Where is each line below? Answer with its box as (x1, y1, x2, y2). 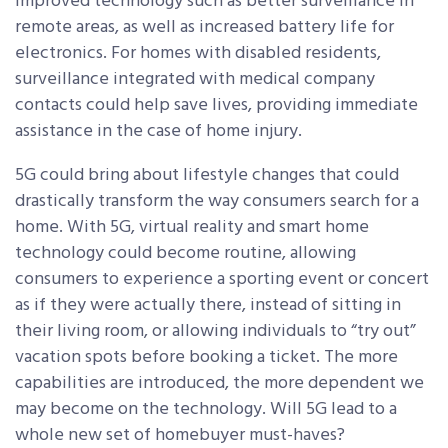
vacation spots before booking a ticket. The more (15, 343, 398, 373)
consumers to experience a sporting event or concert (15, 265, 429, 295)
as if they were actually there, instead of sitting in (15, 291, 401, 321)
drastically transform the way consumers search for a (15, 187, 419, 217)
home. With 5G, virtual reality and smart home (15, 213, 369, 243)
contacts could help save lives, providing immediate (15, 91, 418, 121)
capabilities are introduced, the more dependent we (15, 369, 424, 399)
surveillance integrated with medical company (15, 65, 375, 95)
